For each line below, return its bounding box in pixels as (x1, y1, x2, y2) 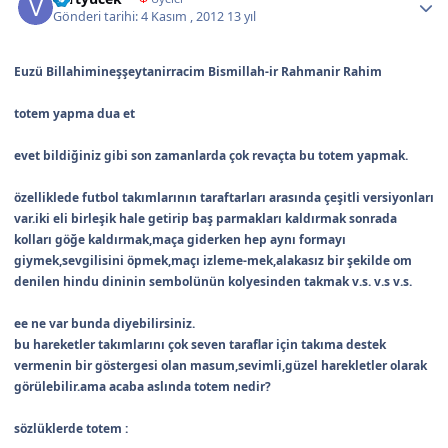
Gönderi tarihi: (53, 8, 142, 26)
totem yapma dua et (14, 105, 135, 123)
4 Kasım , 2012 (141, 8, 228, 26)
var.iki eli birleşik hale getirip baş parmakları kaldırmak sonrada (14, 210, 397, 228)
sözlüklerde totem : (14, 420, 128, 438)
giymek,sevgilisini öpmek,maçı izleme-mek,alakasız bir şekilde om (14, 252, 412, 270)
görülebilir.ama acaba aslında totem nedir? (14, 378, 271, 396)
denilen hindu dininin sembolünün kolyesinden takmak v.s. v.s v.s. (14, 273, 412, 291)
